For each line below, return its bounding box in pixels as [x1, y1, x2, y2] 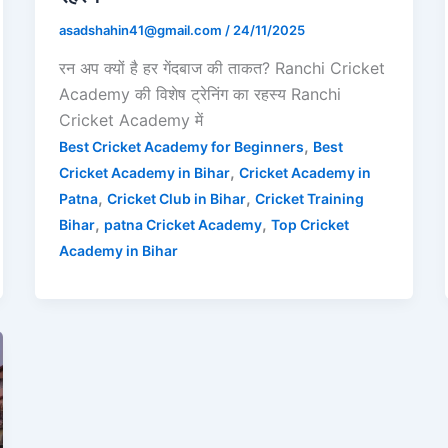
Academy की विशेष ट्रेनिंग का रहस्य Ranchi [58, 83, 341, 104]
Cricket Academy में [58, 109, 203, 130]
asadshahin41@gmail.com [58, 22, 225, 39]
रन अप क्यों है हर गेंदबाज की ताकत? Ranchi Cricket [58, 57, 385, 78]
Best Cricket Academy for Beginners [58, 137, 304, 155]
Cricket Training [254, 189, 364, 207]
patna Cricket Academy [103, 215, 262, 233]
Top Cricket [270, 215, 349, 233]
